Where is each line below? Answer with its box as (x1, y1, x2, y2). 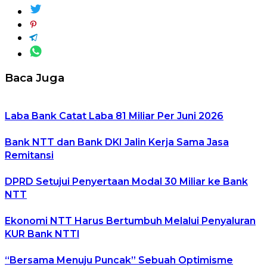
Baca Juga (5, 71, 64, 85)
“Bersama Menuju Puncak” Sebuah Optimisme (5, 254, 233, 266)
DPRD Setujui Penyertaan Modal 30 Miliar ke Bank (5, 175, 248, 187)
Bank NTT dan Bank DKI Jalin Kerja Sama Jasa (5, 136, 229, 148)
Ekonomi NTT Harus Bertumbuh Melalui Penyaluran (5, 215, 256, 226)
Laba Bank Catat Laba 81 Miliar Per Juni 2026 (5, 110, 223, 122)
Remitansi (5, 149, 54, 161)
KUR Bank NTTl (5, 228, 79, 240)
